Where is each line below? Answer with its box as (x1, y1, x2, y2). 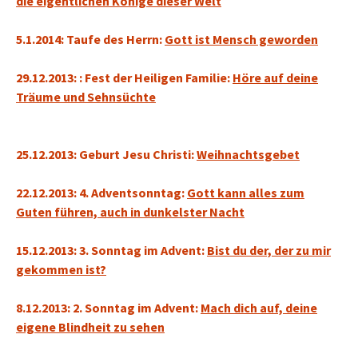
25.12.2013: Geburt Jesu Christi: (16, 146, 197, 162)
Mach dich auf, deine (201, 300, 317, 316)
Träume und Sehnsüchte (16, 89, 156, 105)
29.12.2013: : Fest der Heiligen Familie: (16, 70, 233, 86)
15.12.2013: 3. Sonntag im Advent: (16, 242, 207, 258)
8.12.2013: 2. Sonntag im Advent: (16, 300, 201, 316)
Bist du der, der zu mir (207, 242, 331, 258)
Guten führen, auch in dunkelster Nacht (16, 204, 245, 220)
